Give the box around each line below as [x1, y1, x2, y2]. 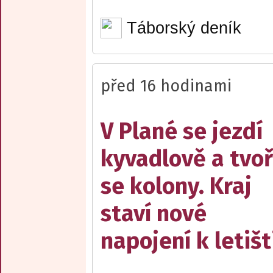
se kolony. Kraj [101, 172, 252, 200]
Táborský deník [126, 18, 241, 37]
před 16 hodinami [101, 76, 232, 96]
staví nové [101, 200, 207, 228]
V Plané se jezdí [101, 118, 263, 146]
